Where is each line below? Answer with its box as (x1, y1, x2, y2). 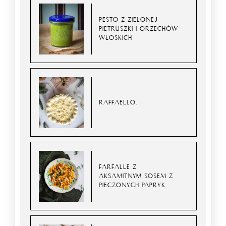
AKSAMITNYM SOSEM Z (99, 172, 174, 180)
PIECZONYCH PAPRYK (99, 181, 166, 189)
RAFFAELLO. (99, 98, 138, 106)
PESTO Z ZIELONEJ (99, 16, 158, 24)
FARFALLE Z (99, 163, 137, 171)
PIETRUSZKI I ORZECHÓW (99, 25, 179, 33)
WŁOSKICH (99, 34, 133, 42)
